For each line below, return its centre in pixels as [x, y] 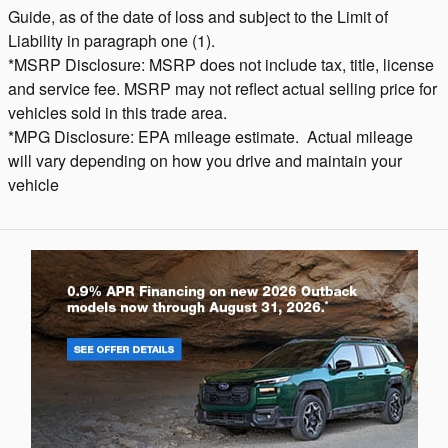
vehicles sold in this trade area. [117, 113]
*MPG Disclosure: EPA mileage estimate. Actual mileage [210, 137]
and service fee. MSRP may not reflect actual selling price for [222, 89]
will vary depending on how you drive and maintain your [205, 161]
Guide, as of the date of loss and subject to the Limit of [198, 17]
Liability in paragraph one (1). [111, 41]
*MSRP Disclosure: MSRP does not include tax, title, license [221, 65]
